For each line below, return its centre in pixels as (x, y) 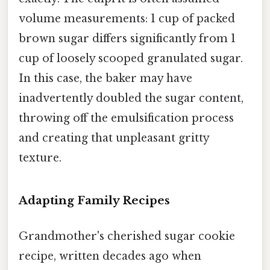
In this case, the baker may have (105, 78)
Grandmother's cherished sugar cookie (127, 236)
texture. (40, 158)
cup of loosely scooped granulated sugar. (131, 58)
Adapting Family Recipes (94, 200)
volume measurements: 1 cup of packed (127, 18)
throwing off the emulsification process (126, 118)
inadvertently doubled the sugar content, (131, 98)
